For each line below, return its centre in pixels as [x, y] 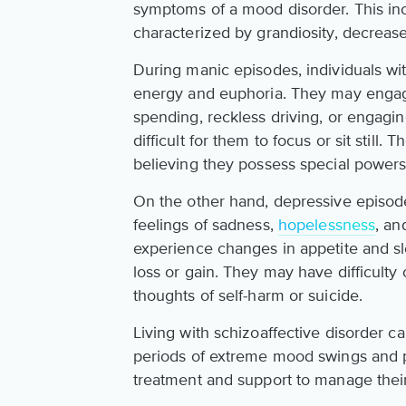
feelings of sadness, [205, 225]
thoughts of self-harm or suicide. [248, 296]
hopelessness [327, 225]
